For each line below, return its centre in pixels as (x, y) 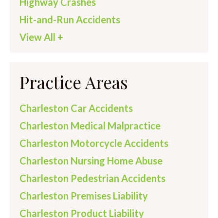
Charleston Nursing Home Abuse (91, 161)
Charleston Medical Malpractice (90, 126)
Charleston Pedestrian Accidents (92, 178)
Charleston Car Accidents (76, 108)
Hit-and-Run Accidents (70, 20)
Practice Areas (74, 82)
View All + (41, 37)
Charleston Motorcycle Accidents (94, 143)
